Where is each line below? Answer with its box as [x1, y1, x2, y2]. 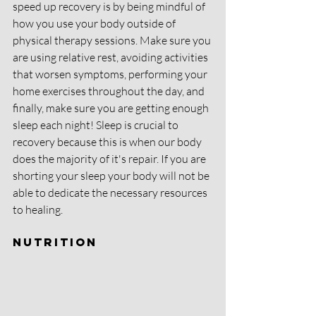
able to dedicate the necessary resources [13, 185, 209, 200]
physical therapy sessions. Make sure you [13, 32, 213, 47]
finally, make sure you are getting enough [13, 100, 211, 115]
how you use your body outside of [13, 16, 178, 30]
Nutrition [13, 234, 97, 249]
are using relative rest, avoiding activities [13, 49, 210, 64]
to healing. [13, 202, 65, 217]
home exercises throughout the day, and [13, 83, 207, 98]
